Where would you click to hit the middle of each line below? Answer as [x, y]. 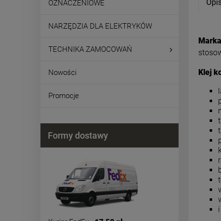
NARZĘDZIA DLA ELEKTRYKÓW [100, 26]
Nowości [62, 73]
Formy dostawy [78, 135]
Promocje [64, 96]
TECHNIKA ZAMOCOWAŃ [90, 49]
